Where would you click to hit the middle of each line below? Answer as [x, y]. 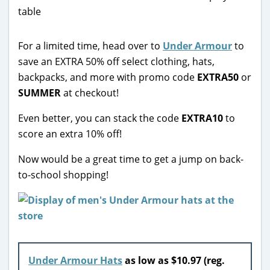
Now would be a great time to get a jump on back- [131, 159]
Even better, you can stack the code [100, 118]
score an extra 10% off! [70, 133]
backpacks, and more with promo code [108, 77]
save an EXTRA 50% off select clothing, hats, [116, 61]
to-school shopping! [63, 174]
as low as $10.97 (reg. [174, 260]
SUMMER [39, 93]
